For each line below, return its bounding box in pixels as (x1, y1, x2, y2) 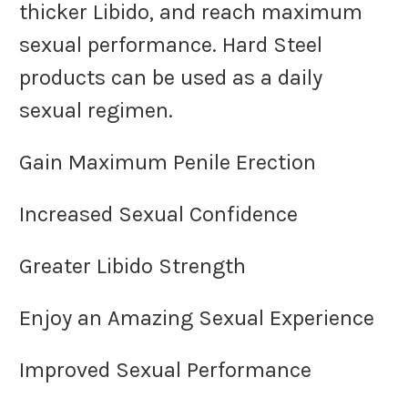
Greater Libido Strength (19, 253, 251, 280)
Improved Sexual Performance (19, 357, 311, 383)
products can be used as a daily (19, 65, 322, 91)
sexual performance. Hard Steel (19, 32, 322, 58)
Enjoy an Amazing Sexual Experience (19, 305, 374, 331)
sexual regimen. (19, 97, 184, 124)
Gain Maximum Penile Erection (19, 149, 316, 176)
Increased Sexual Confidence (19, 201, 298, 228)
